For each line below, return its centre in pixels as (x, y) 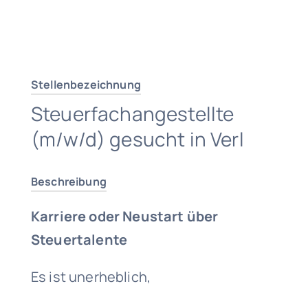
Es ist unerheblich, (91, 277)
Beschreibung (69, 181)
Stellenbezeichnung (86, 85)
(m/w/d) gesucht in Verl (137, 139)
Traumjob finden (154, 37)
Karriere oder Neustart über (125, 216)
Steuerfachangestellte (133, 113)
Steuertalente (79, 240)
